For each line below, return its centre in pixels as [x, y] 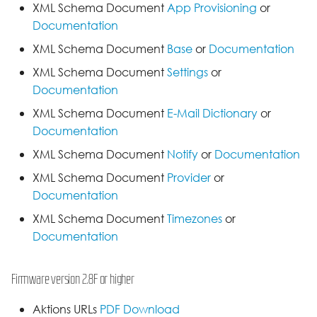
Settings [188, 73]
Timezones [195, 219]
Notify [183, 155]
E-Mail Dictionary [212, 114]
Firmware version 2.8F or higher [73, 279]
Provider [189, 178]
